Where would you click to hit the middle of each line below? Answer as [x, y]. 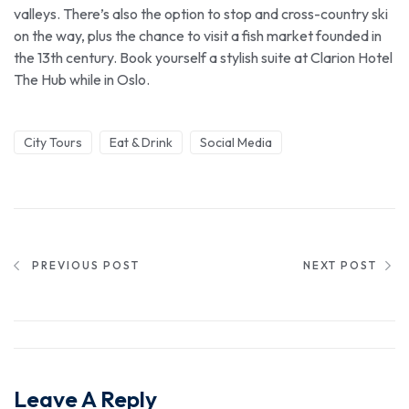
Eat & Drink [141, 142]
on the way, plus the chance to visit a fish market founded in [198, 35]
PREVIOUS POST [86, 265]
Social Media [236, 142]
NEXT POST [340, 265]
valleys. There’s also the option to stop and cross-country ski [201, 13]
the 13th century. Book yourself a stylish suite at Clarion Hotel [203, 57]
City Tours [53, 142]
